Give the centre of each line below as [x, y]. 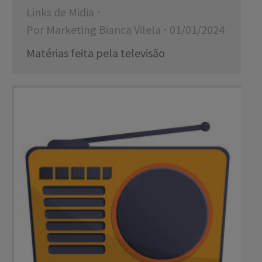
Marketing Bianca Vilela [104, 30]
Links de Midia [60, 12]
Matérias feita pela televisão [96, 53]
